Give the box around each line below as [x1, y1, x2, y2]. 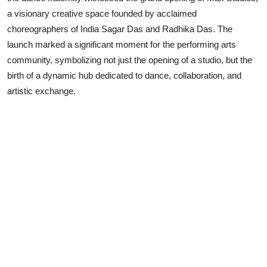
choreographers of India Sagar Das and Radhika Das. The [7, 23, 232, 34]
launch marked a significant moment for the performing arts [7, 39, 236, 49]
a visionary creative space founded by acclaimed [7, 8, 197, 18]
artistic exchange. [7, 85, 76, 96]
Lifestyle [9, 13, 47, 24]
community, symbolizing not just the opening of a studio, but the [7, 54, 252, 65]
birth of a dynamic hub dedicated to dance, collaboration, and [7, 70, 241, 80]
